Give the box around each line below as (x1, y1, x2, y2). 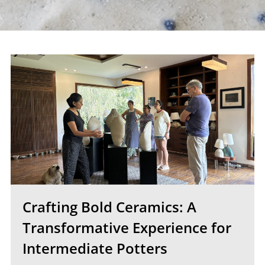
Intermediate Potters (22, 238, 167, 258)
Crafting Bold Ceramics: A (22, 197, 196, 216)
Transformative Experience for (22, 218, 231, 237)
